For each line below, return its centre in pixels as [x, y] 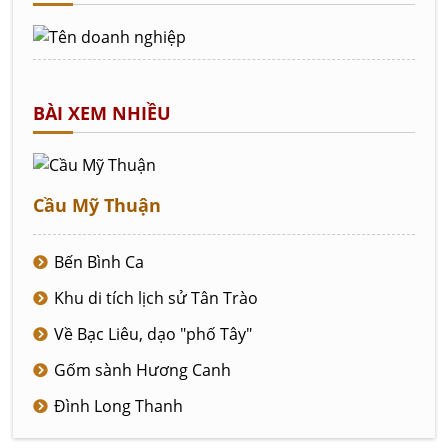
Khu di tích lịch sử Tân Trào [156, 298]
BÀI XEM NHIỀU [102, 113]
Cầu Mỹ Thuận [97, 205]
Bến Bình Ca [99, 262]
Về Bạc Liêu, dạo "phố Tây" [153, 334]
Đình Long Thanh [119, 406]
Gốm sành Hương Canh [143, 370]
